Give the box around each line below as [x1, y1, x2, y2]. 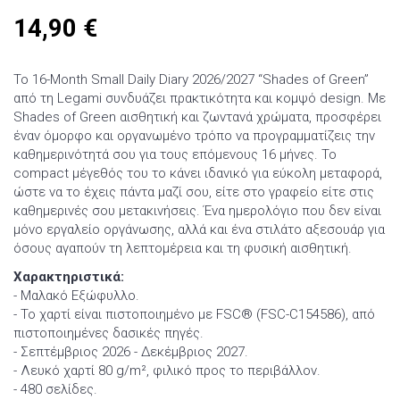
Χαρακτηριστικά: [13, 268, 124, 285]
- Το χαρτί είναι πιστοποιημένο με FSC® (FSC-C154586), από [13, 305, 375, 322]
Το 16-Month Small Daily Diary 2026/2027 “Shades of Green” [13, 71, 369, 88]
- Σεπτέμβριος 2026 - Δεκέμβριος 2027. [13, 343, 248, 360]
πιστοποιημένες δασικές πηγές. [13, 324, 204, 341]
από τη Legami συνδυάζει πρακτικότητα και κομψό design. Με [13, 90, 386, 107]
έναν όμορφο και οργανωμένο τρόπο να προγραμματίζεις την [13, 128, 375, 145]
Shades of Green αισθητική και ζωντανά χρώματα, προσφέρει [13, 109, 381, 126]
